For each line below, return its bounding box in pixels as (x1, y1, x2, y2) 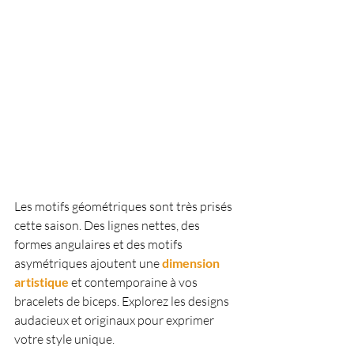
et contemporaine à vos (71, 274, 200, 291)
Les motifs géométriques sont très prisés (14, 198, 235, 215)
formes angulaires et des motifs (14, 236, 185, 253)
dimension (160, 255, 222, 271)
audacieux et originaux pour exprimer (14, 312, 217, 329)
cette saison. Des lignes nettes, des (14, 217, 202, 234)
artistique (14, 274, 71, 290)
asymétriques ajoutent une (14, 255, 160, 272)
